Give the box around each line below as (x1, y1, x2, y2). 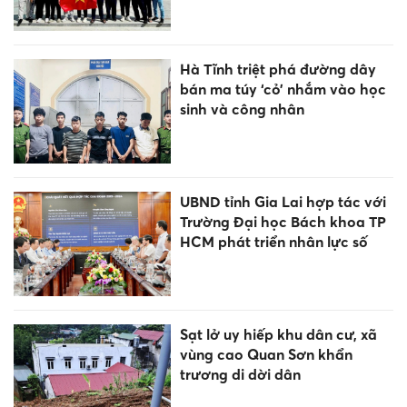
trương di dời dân (179, 365, 301, 384)
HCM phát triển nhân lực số (179, 233, 368, 252)
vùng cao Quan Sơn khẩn (179, 345, 352, 364)
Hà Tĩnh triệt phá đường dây (179, 59, 376, 78)
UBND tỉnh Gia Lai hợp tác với (179, 193, 386, 212)
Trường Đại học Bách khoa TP (179, 213, 386, 232)
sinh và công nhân (179, 99, 304, 118)
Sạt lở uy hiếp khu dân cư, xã (179, 325, 377, 344)
